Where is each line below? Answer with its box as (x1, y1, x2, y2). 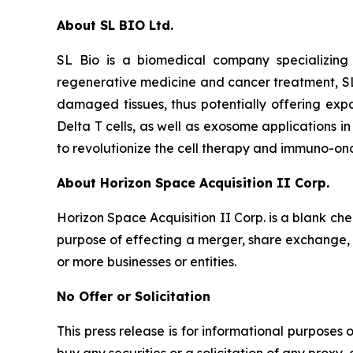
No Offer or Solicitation (57, 288, 210, 304)
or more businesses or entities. (57, 254, 236, 269)
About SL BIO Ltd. (57, 17, 173, 33)
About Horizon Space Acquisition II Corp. (57, 175, 329, 191)
